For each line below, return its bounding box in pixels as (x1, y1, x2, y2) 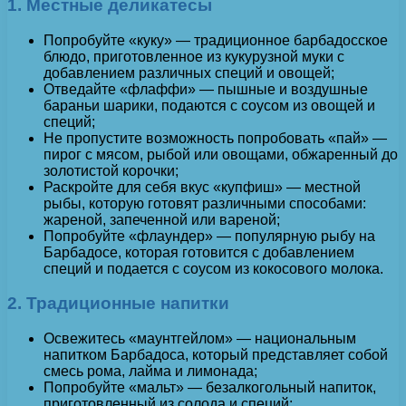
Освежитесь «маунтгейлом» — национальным (43, 331, 356, 347)
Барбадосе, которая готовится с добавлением (43, 244, 354, 260)
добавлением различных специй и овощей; (43, 64, 334, 81)
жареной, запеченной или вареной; (43, 211, 280, 227)
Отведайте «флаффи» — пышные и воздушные (43, 81, 368, 97)
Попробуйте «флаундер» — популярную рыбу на (43, 227, 375, 244)
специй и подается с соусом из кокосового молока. (43, 260, 383, 276)
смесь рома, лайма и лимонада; (43, 363, 257, 380)
